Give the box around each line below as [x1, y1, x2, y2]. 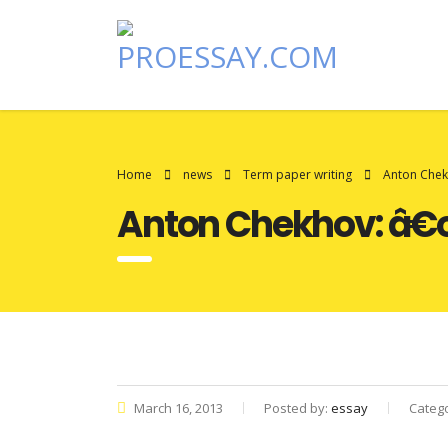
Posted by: [264, 399, 331, 417]
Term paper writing [243, 166, 352, 183]
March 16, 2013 [131, 399, 223, 417]
